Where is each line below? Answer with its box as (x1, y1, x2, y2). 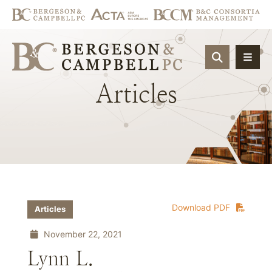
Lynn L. (27, 248, 93, 270)
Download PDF (172, 202, 230, 212)
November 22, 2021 (41, 229, 122, 239)
